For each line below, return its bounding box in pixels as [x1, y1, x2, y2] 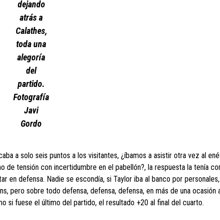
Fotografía [13, 92, 49, 102]
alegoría [17, 52, 45, 62]
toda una [16, 39, 46, 49]
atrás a [20, 12, 43, 23]
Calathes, [15, 26, 47, 36]
